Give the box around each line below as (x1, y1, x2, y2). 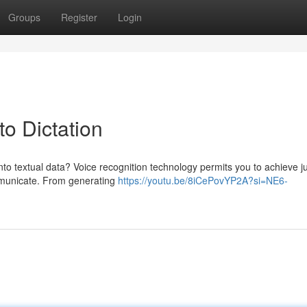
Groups (8, 10, 40, 24)
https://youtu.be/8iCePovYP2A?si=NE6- (118, 173, 288, 187)
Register (61, 10, 97, 24)
